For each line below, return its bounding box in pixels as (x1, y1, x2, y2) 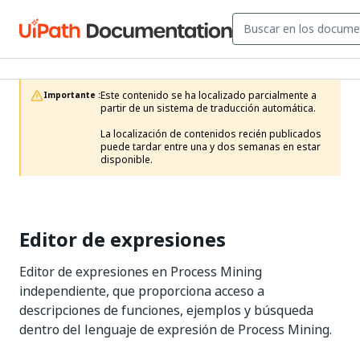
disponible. (100, 153, 153, 167)
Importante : (43, 89, 100, 101)
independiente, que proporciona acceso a (19, 281, 264, 301)
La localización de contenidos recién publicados (100, 127, 321, 141)
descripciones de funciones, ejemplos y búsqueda (19, 301, 313, 320)
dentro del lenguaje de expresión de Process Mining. (19, 320, 332, 339)
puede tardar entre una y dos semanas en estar (100, 140, 321, 154)
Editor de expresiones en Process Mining (19, 262, 262, 281)
